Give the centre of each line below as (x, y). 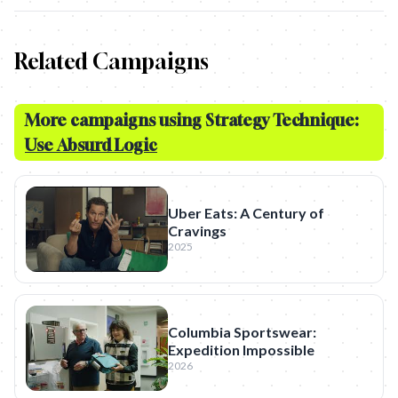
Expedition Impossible (241, 350)
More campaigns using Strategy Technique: (191, 120)
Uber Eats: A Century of (246, 213)
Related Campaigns (111, 61)
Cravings (197, 231)
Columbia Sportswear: (242, 332)
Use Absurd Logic (91, 145)
